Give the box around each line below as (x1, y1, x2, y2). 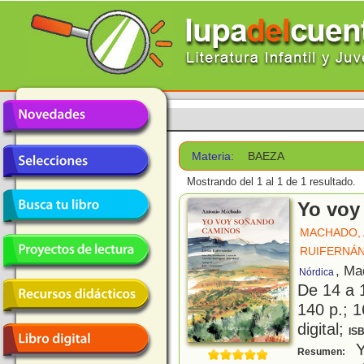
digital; (297, 319, 349, 339)
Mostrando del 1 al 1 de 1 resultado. (187, 175, 356, 188)
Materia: (192, 149, 235, 162)
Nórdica (299, 266, 334, 279)
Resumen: (297, 346, 348, 358)
